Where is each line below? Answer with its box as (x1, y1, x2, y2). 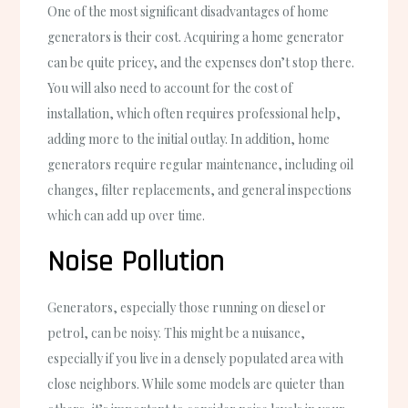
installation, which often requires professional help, (47, 104, 342, 122)
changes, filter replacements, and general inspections (47, 180, 352, 199)
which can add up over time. (47, 206, 206, 224)
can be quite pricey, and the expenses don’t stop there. (47, 53, 355, 71)
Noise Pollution (47, 242, 225, 280)
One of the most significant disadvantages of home (47, 2, 330, 20)
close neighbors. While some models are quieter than (47, 374, 345, 393)
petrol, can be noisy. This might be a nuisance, (47, 323, 306, 342)
